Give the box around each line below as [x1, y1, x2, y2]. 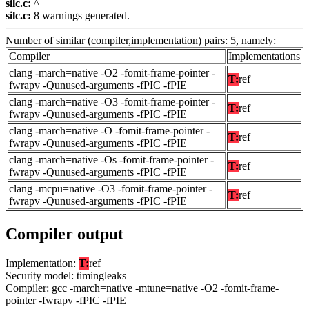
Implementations [228, 50, 300, 63]
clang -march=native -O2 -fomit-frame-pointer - [9, 67, 215, 79]
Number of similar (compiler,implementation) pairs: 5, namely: [6, 34, 276, 47]
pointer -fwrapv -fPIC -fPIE [6, 295, 126, 307]
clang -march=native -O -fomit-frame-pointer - [9, 125, 210, 137]
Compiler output [6, 225, 123, 243]
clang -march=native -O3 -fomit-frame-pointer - [9, 96, 215, 108]
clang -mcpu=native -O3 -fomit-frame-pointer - [9, 183, 212, 195]
